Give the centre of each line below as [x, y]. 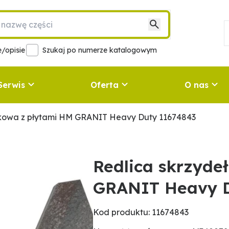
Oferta [105, 85]
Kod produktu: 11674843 [141, 212]
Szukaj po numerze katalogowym [100, 50]
